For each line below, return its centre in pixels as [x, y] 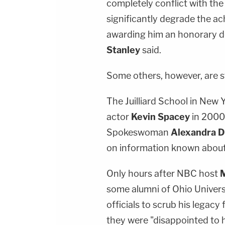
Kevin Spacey [160, 117]
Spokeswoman [139, 132]
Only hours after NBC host [163, 173]
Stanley [123, 50]
